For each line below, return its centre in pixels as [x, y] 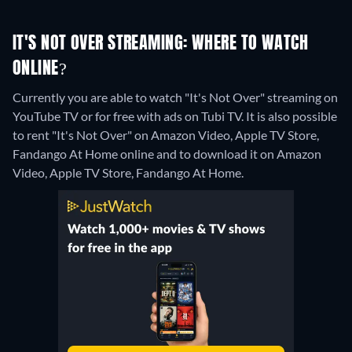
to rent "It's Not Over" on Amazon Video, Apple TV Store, [166, 135]
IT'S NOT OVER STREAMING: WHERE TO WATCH [161, 44]
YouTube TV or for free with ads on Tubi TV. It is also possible [175, 116]
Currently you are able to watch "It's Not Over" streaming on [175, 97]
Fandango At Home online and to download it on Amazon [167, 154]
